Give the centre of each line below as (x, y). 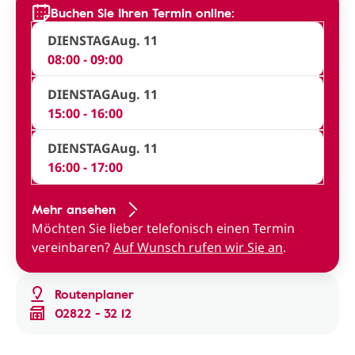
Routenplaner (94, 294)
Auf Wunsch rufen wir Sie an (198, 247)
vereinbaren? (73, 247)
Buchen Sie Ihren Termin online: (143, 13)
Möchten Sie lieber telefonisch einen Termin (163, 228)
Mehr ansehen (74, 209)
